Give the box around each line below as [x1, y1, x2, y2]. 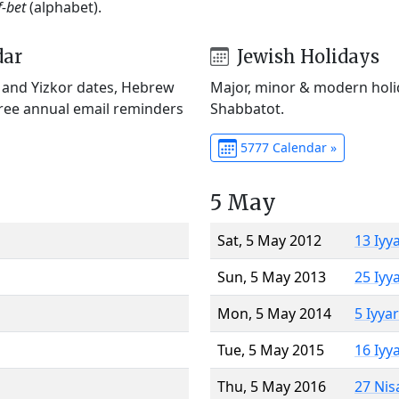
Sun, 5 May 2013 [217, 266, 326, 287]
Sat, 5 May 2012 [217, 230, 322, 250]
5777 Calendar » [236, 138, 337, 156]
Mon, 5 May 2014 [217, 303, 331, 323]
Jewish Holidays [232, 45, 379, 68]
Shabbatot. [210, 98, 284, 118]
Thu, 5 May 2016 [217, 376, 326, 396]
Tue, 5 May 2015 [217, 339, 324, 360]
